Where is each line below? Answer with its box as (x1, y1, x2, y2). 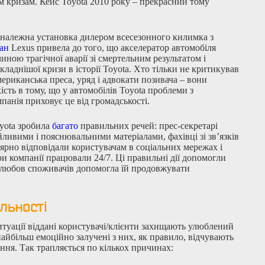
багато (52, 120, 78, 131)
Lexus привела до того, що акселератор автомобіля (11, 42, 216, 53)
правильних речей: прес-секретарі (78, 120, 218, 131)
